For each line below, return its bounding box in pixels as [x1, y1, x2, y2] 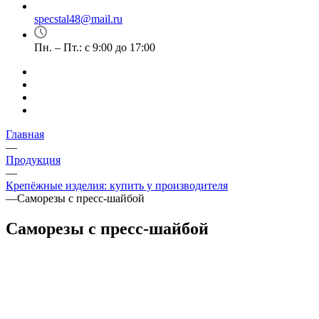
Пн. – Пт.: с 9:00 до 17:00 [34, 41, 155, 53]
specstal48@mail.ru [34, 13, 122, 25]
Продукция [6, 154, 61, 166]
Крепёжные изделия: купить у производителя [6, 179, 228, 192]
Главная [6, 128, 44, 140]
